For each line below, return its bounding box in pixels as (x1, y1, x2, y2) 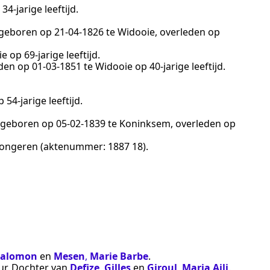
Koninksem (119, 117, 171, 131)
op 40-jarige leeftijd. (133, 60, 225, 74)
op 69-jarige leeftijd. (7, 48, 100, 62)
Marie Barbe (90, 249, 148, 263)
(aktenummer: (38, 140, 108, 154)
